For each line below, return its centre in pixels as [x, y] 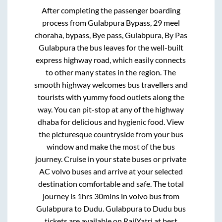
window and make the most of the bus [111, 147]
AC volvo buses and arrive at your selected [111, 171]
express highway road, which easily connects [111, 60]
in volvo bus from [149, 196]
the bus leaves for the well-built [129, 48]
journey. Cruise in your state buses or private [111, 159]
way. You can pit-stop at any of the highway [111, 110]
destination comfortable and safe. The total [111, 184]
